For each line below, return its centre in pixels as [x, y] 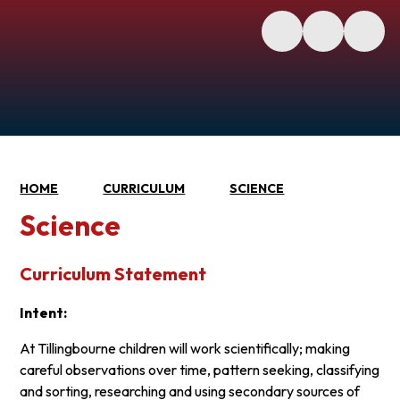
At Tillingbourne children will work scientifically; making [185, 348]
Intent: [44, 312]
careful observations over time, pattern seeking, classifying [200, 369]
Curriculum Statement [113, 273]
